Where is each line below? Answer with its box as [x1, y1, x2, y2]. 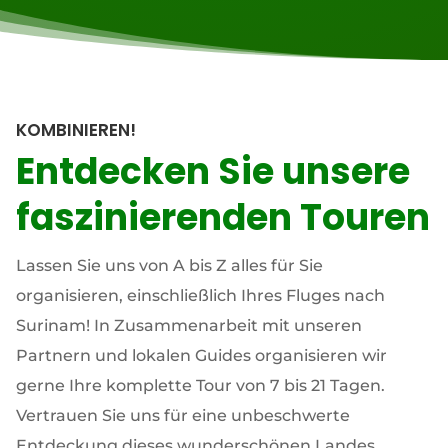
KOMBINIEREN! [15, 117, 136, 142]
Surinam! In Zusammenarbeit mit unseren [15, 315, 362, 335]
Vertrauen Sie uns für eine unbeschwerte [15, 405, 350, 425]
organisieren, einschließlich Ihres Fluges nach [15, 285, 385, 305]
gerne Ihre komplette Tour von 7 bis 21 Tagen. [15, 375, 385, 395]
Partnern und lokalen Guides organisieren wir [15, 345, 387, 365]
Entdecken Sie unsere [15, 145, 410, 197]
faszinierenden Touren [15, 191, 430, 243]
